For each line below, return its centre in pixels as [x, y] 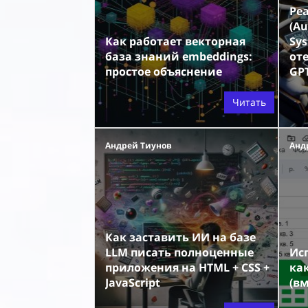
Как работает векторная [175, 41]
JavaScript [133, 283]
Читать [249, 102]
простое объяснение [164, 71]
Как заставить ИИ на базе [180, 237]
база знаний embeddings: [179, 56]
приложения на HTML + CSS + [187, 267]
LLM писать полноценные [179, 252]
